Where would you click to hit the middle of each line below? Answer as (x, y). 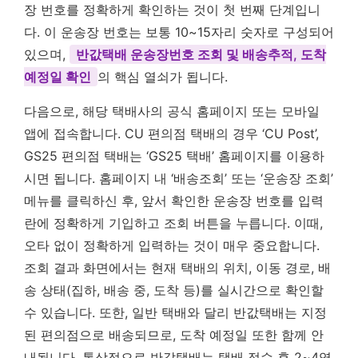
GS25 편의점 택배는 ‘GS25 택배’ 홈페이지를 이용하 (174, 155)
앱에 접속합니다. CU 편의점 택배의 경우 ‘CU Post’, (171, 133)
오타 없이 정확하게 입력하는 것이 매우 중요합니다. (172, 245)
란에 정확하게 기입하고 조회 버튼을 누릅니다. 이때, (173, 223)
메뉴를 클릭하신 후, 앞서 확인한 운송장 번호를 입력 (174, 200)
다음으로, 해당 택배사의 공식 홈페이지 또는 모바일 (172, 111)
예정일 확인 (58, 76)
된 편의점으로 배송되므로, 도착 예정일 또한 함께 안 (174, 334)
